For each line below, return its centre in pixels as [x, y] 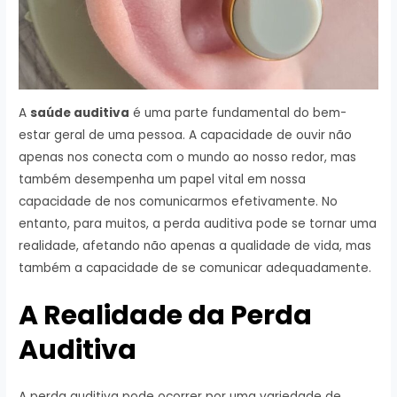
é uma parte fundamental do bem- [238, 113]
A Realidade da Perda [166, 316]
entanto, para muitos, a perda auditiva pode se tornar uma [198, 224]
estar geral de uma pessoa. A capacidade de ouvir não [186, 136]
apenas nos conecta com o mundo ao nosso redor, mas [188, 158]
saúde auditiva [80, 113]
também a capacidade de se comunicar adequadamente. [195, 269]
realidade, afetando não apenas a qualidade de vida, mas [195, 246]
